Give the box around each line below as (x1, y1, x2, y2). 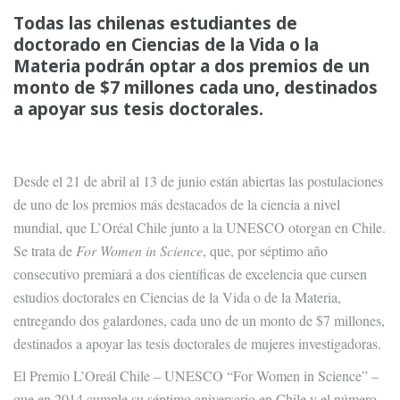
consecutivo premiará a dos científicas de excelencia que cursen (13, 264, 367, 283)
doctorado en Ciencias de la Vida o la (13, 33, 319, 56)
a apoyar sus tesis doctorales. (13, 97, 263, 121)
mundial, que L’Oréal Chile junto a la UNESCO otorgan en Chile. (13, 218, 386, 237)
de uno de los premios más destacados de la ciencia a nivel (13, 195, 340, 213)
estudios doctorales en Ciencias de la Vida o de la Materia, (13, 287, 341, 306)
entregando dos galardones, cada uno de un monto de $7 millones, (13, 311, 385, 329)
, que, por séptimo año (203, 241, 328, 260)
